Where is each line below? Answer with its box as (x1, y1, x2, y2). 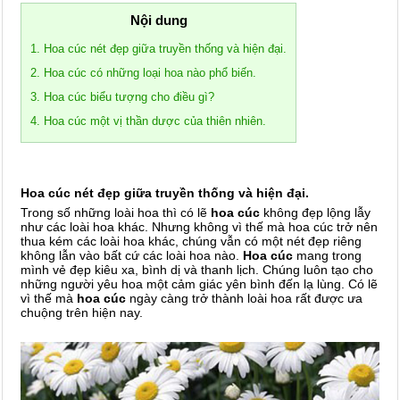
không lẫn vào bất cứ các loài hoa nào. (21, 248, 243, 262)
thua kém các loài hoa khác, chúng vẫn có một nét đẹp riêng (21, 234, 362, 248)
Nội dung (129, 12, 187, 28)
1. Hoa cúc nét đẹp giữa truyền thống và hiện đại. (30, 42, 287, 55)
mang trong (293, 248, 362, 262)
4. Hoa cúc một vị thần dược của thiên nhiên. (30, 114, 266, 128)
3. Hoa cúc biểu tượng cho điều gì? (30, 90, 214, 104)
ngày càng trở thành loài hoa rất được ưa (126, 291, 362, 305)
